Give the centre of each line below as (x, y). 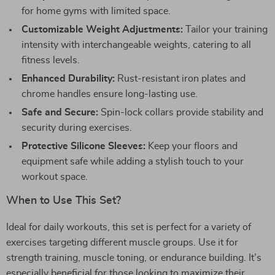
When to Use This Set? (64, 201)
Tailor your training (225, 29)
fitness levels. (51, 60)
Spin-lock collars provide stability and (181, 112)
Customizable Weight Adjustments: (102, 29)
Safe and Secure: (60, 112)
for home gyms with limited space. (96, 11)
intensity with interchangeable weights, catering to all (136, 45)
